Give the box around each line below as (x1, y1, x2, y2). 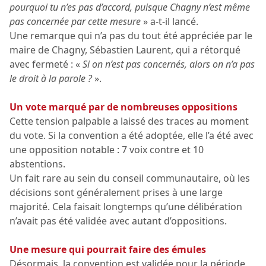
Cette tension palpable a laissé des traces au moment (9, 115, 249, 128)
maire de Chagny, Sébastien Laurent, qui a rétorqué (9, 43, 240, 57)
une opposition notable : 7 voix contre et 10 (9, 143, 204, 157)
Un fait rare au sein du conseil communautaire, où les (9, 172, 250, 185)
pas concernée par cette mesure (9, 15, 143, 28)
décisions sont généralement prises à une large (9, 186, 223, 199)
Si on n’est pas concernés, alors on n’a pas (80, 58, 255, 71)
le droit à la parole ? (9, 72, 92, 85)
